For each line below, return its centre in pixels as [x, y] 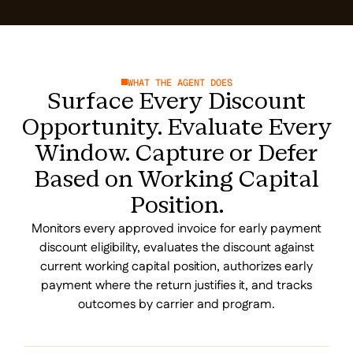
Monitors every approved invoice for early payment [176, 229]
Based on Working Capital [176, 180]
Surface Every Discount [176, 102]
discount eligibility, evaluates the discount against [176, 247]
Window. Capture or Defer [176, 154]
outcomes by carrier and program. [176, 304]
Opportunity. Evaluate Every [176, 128]
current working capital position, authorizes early [176, 266]
